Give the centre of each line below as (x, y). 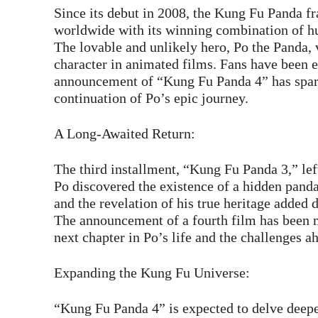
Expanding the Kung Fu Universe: (152, 273)
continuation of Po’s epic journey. (151, 98)
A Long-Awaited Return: (125, 134)
